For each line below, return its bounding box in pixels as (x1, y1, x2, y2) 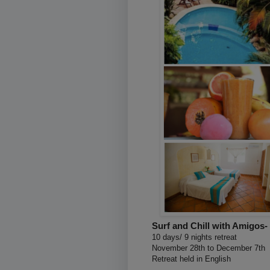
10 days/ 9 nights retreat (152, 232, 237, 242)
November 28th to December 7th (152, 243, 265, 253)
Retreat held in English (152, 254, 231, 263)
